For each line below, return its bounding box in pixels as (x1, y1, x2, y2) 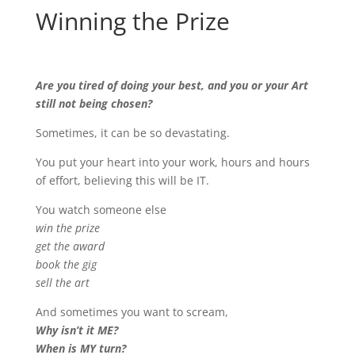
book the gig (35, 256, 97, 272)
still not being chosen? (35, 95, 152, 111)
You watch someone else (35, 201, 166, 217)
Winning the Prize (35, 4, 230, 37)
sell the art (35, 274, 90, 290)
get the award (35, 238, 105, 254)
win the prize (35, 219, 100, 235)
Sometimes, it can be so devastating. (35, 124, 230, 140)
